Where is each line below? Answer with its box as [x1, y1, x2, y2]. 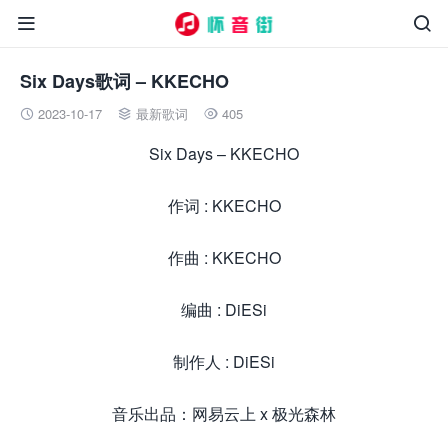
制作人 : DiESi [173, 350, 275, 373]
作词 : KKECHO [167, 194, 281, 217]
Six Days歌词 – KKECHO [20, 68, 229, 94]
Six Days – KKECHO [149, 142, 299, 165]
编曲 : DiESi [181, 298, 267, 321]
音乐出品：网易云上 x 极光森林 [112, 402, 336, 425]
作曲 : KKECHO [167, 246, 281, 269]
